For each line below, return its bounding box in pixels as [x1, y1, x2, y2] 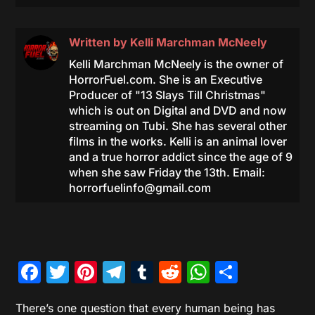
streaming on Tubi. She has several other [68, 119, 287, 134]
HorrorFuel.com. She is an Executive [68, 72, 262, 87]
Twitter [69, 258, 143, 286]
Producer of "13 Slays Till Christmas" [68, 88, 266, 103]
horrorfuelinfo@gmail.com [68, 181, 211, 195]
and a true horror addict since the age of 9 [68, 150, 292, 165]
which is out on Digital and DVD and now [68, 103, 286, 118]
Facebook [41, 258, 146, 286]
